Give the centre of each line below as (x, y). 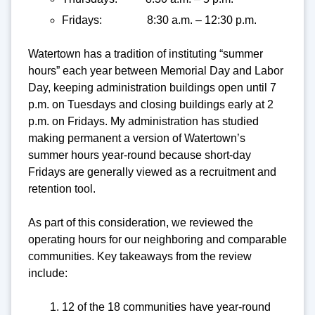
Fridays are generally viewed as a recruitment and (152, 172)
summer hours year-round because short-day (140, 155)
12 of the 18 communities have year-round (166, 307)
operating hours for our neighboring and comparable (157, 240)
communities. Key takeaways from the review (140, 257)
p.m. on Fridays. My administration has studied (143, 122)
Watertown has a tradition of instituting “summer (146, 54)
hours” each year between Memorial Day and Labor (156, 71)
